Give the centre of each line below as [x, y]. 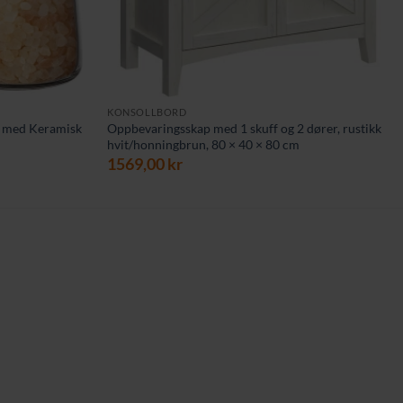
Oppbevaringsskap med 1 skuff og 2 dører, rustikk [245, 128]
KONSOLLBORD [147, 112]
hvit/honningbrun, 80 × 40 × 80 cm [204, 144]
